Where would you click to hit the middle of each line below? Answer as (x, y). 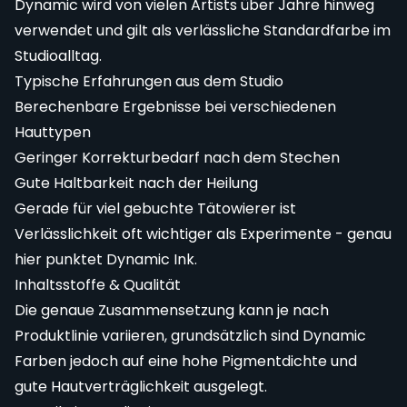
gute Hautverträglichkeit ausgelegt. (141, 387)
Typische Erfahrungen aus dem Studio (149, 82)
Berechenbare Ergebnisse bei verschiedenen (175, 107)
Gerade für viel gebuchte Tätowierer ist (155, 209)
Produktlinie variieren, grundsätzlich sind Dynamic (190, 336)
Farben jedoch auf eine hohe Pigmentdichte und (186, 362)
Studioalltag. (58, 56)
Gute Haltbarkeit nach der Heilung (136, 184)
